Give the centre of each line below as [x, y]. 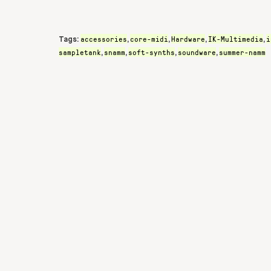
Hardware [188, 39]
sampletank [80, 52]
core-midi [149, 39]
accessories [104, 39]
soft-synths [152, 52]
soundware [197, 52]
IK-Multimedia [236, 39]
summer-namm [242, 52]
